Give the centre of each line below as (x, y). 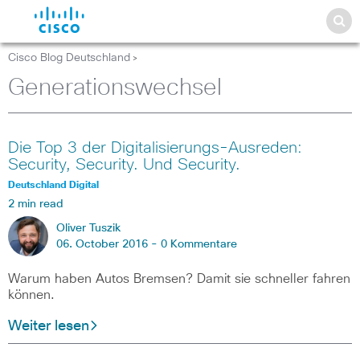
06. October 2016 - (108, 244)
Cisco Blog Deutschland (69, 58)
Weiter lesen (49, 326)
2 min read (36, 204)
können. (31, 295)
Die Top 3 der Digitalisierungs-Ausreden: (155, 148)
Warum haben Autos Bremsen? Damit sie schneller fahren (179, 279)
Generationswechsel (115, 88)
